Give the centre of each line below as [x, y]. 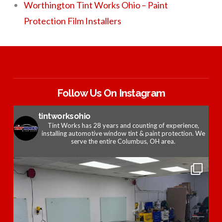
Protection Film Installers [73, 21]
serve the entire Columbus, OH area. [123, 141]
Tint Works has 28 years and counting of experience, [123, 125]
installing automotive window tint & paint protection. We [123, 133]
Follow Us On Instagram [111, 93]
